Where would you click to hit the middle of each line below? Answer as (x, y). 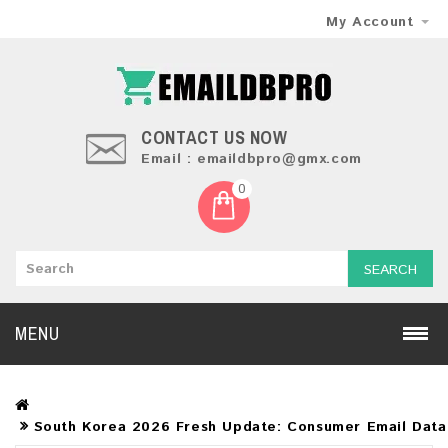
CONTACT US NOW (217, 137)
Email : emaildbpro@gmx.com (251, 159)
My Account (370, 22)
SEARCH (390, 270)
